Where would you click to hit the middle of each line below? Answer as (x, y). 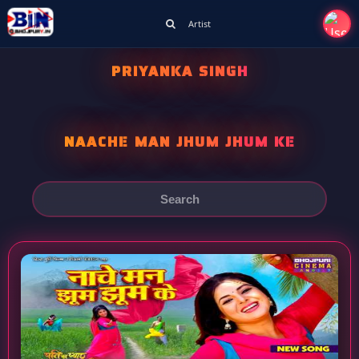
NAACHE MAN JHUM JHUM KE (179, 142)
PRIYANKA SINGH (179, 71)
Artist (199, 24)
